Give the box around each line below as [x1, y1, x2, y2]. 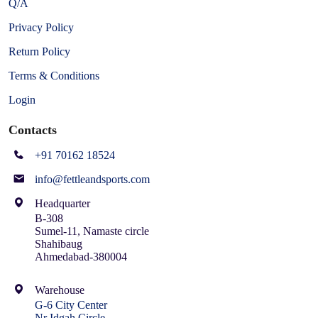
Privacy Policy [9, 21, 74, 33]
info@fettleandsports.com [35, 172, 150, 185]
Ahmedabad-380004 [35, 250, 127, 263]
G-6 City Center [35, 298, 107, 311]
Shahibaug [35, 237, 82, 250]
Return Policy [9, 45, 70, 57]
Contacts [9, 122, 57, 137]
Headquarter [35, 197, 90, 209]
